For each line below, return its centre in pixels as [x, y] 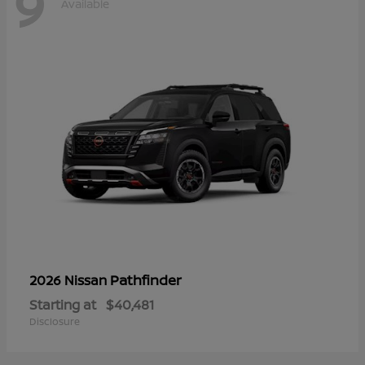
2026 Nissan [70, 280]
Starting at [63, 304]
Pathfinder [146, 279]
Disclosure [55, 321]
